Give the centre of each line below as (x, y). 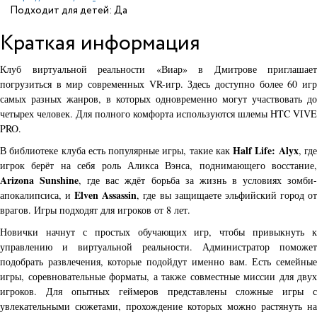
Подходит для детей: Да (69, 10)
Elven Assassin (106, 195)
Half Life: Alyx (266, 150)
